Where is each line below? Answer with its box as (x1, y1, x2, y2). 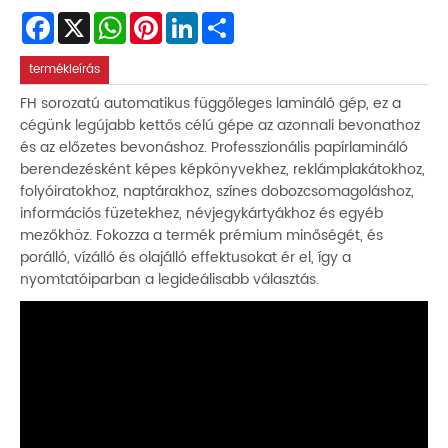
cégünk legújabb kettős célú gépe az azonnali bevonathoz (20, 114, 420, 138)
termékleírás (29, 59, 101, 79)
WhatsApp (126, 9, 188, 29)
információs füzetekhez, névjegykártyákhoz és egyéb (20, 202, 383, 226)
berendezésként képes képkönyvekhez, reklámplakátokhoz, (20, 158, 425, 182)
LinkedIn (198, 9, 246, 29)
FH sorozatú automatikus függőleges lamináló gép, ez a (20, 92, 401, 116)
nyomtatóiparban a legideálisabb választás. (20, 268, 319, 292)
